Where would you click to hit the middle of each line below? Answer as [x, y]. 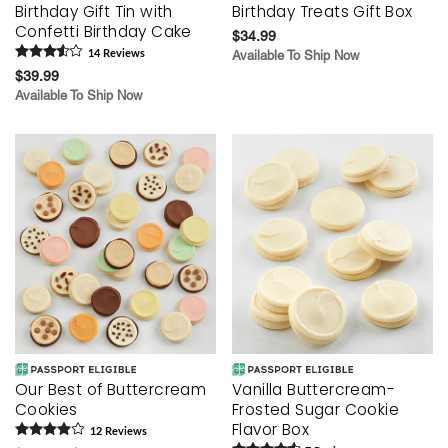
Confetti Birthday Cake [103, 32]
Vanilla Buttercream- [313, 389]
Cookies [46, 409]
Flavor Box [271, 429]
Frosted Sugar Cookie [315, 409]
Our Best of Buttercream [111, 389]
